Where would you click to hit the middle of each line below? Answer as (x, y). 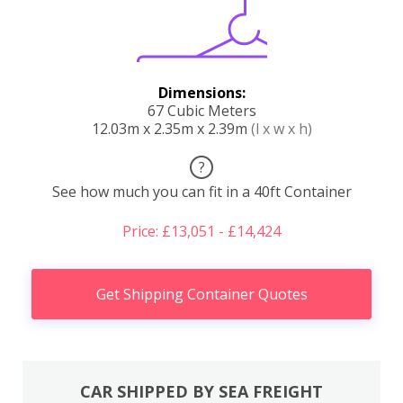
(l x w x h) (281, 128)
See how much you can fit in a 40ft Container (201, 191)
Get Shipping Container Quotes (201, 294)
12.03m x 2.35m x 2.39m (171, 128)
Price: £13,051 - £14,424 (201, 231)
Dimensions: (201, 92)
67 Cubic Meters (201, 110)
